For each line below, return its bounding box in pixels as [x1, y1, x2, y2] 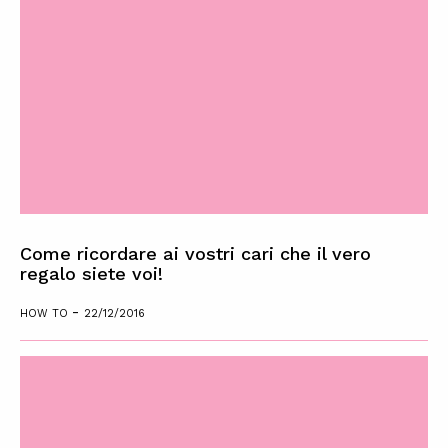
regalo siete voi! [20, 263, 163, 284]
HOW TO [20, 307, 72, 320]
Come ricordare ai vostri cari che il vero [20, 243, 371, 264]
